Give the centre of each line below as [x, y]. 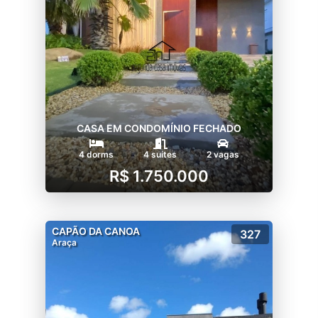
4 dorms [96, 154]
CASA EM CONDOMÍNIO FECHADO [159, 128]
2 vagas [223, 154]
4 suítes [160, 154]
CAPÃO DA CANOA [96, 231]
